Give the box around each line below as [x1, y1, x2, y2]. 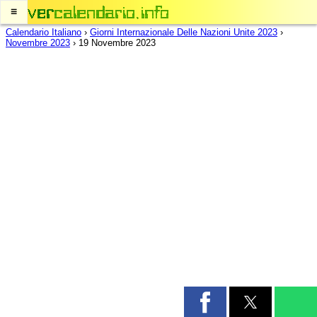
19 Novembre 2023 [79, 38, 156, 48]
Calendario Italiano [6, 27, 81, 38]
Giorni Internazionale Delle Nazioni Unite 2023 [90, 27, 277, 38]
